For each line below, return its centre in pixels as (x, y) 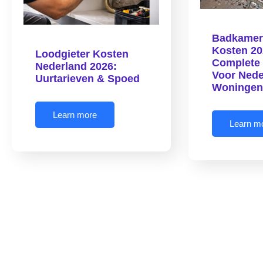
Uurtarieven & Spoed (87, 79)
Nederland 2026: (76, 67)
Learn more (75, 115)
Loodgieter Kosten (82, 54)
